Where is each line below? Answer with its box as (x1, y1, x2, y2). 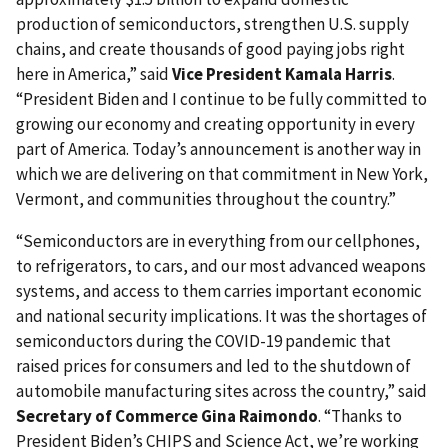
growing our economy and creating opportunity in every (16, 112, 415, 135)
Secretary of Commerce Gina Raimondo (16, 404, 318, 427)
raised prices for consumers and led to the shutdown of (16, 354, 411, 377)
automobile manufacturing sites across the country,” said (16, 379, 427, 402)
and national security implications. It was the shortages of (16, 304, 427, 327)
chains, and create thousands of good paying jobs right (16, 37, 405, 60)
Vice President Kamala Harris (172, 62, 392, 85)
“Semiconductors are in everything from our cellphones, (16, 229, 420, 252)
